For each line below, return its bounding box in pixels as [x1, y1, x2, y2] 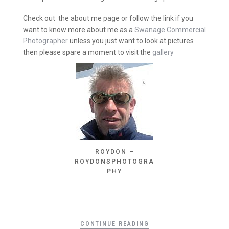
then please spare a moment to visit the [23, 48, 151, 57]
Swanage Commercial [134, 26, 206, 34]
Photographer [23, 37, 68, 45]
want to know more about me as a [23, 26, 134, 34]
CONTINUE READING [80, 220, 149, 228]
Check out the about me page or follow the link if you [23, 14, 193, 23]
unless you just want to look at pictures [68, 37, 194, 45]
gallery [151, 48, 174, 57]
